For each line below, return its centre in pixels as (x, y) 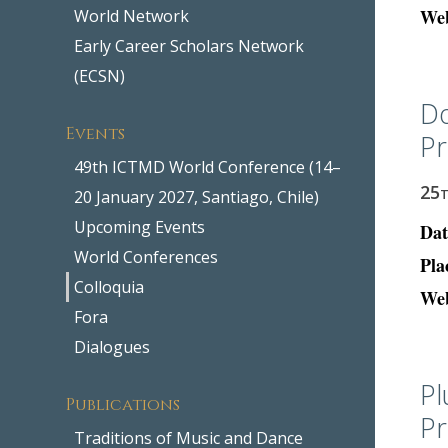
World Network (132, 15)
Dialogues (112, 346)
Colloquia (109, 286)
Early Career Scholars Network (189, 45)
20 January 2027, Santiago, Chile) (197, 196)
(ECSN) (100, 75)
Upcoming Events (140, 226)
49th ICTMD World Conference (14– (208, 166)
